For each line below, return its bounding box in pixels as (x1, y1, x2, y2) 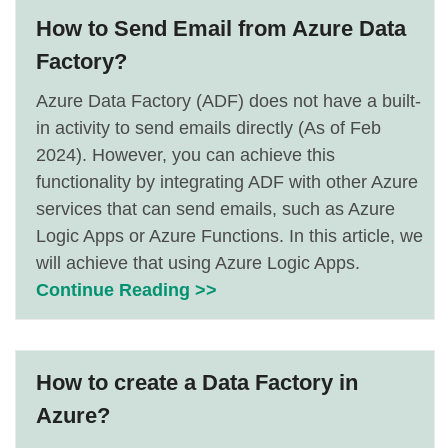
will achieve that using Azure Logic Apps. (36, 253, 360, 273)
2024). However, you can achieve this (36, 145, 335, 165)
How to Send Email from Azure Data (36, 16, 406, 41)
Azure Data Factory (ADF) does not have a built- (36, 91, 421, 111)
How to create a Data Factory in (36, 370, 358, 395)
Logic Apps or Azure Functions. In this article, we (36, 226, 423, 246)
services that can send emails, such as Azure (36, 199, 395, 219)
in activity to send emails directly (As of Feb (36, 118, 381, 138)
